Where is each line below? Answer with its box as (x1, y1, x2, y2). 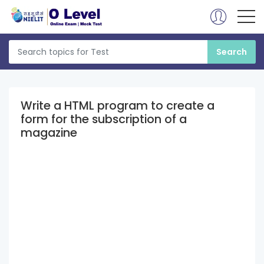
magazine (21, 124, 77, 141)
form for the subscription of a (21, 111, 187, 127)
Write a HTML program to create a (21, 97, 214, 114)
